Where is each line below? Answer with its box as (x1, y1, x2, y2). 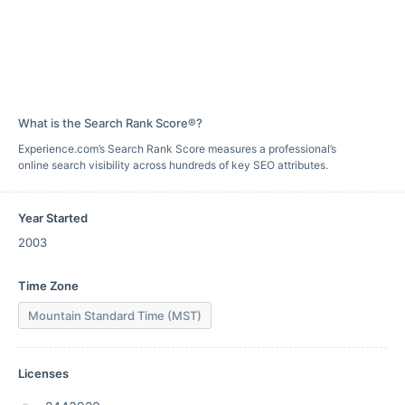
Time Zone (18, 278, 79, 293)
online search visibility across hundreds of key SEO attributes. (18, 158, 328, 172)
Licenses (18, 366, 69, 381)
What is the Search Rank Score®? (18, 116, 202, 130)
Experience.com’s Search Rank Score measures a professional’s (18, 142, 336, 155)
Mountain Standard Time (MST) (28, 308, 202, 323)
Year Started (18, 211, 88, 225)
